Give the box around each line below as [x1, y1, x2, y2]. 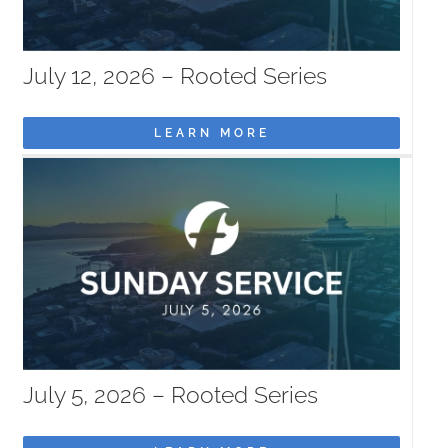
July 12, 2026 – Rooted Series [23, 61, 328, 89]
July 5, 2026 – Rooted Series [23, 380, 319, 408]
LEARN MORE [153, 125, 270, 140]
